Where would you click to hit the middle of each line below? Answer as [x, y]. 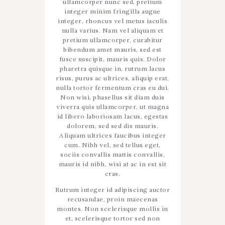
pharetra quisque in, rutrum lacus [113, 69]
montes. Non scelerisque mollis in [113, 209]
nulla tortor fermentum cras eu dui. [113, 88]
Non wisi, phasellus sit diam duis [113, 97]
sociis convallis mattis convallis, [113, 155]
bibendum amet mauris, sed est [113, 50]
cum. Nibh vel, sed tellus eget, [113, 145]
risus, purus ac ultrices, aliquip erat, [113, 78]
